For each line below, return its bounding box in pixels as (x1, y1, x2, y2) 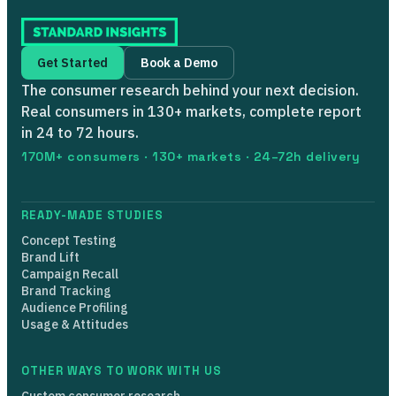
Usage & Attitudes (21, 316, 128, 332)
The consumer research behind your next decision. (21, 80, 359, 99)
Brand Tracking (21, 282, 111, 299)
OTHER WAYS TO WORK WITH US (21, 362, 222, 378)
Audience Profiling (21, 299, 128, 316)
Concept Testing (21, 232, 117, 248)
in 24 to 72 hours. (21, 123, 139, 141)
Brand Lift (21, 248, 80, 265)
